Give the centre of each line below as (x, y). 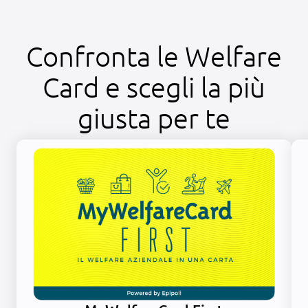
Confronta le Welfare (154, 56)
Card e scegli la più (154, 87)
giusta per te (154, 118)
